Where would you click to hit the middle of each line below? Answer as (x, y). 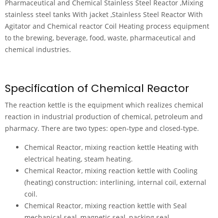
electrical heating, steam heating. (79, 159)
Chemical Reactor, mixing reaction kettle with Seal (106, 206)
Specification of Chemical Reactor (97, 88)
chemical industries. (38, 49)
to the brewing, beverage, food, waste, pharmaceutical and (100, 38)
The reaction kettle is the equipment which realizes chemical (104, 105)
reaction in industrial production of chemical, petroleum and (104, 117)
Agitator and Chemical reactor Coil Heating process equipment (107, 26)
